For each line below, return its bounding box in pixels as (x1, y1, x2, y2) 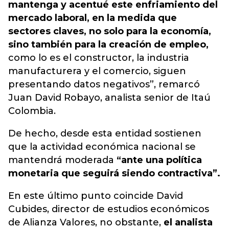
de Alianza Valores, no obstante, (8, 217, 164, 228)
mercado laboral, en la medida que (8, 12, 177, 24)
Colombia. (8, 105, 56, 117)
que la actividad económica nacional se (8, 141, 196, 152)
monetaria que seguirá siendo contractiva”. (8, 168, 220, 179)
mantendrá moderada (8, 154, 117, 166)
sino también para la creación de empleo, (8, 39, 209, 50)
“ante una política (117, 154, 202, 166)
